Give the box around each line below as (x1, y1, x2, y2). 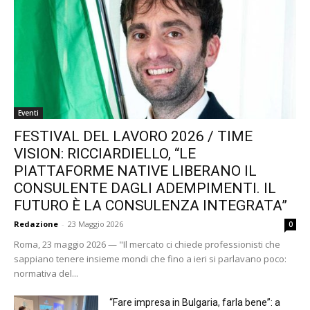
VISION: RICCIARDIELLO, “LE (14, 145, 196, 162)
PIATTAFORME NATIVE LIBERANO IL (14, 162, 257, 179)
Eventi (18, 107, 39, 118)
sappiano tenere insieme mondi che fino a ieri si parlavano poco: (14, 252, 286, 265)
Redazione (14, 218, 58, 229)
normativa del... (14, 266, 78, 280)
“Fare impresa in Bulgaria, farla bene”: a (109, 296, 281, 308)
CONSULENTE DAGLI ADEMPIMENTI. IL (14, 179, 276, 197)
